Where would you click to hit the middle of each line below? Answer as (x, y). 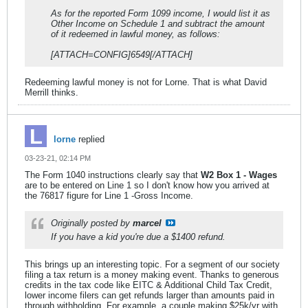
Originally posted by (92, 223)
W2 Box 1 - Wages (239, 175)
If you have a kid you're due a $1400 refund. (138, 236)
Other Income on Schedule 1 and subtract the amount (158, 23)
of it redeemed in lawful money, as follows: (135, 34)
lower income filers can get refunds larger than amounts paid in (150, 295)
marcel (147, 223)
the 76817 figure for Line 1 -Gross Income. (109, 195)
